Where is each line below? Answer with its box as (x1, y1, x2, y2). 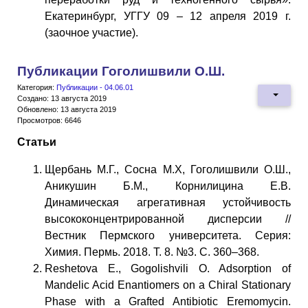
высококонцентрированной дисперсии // (45, 212, 291, 225)
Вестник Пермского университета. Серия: (45, 229, 291, 241)
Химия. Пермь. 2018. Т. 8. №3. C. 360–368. (45, 245, 259, 258)
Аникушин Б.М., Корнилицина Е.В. (45, 179, 291, 192)
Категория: (17, 82, 56, 91)
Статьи (17, 135, 56, 148)
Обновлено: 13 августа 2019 (17, 104, 116, 113)
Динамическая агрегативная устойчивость (45, 196, 291, 208)
